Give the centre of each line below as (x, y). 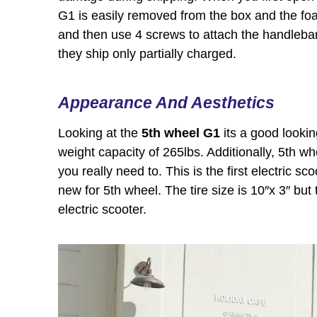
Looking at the (100, 133)
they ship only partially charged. (149, 53)
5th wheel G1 (181, 133)
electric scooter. (102, 210)
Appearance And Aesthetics (166, 103)
